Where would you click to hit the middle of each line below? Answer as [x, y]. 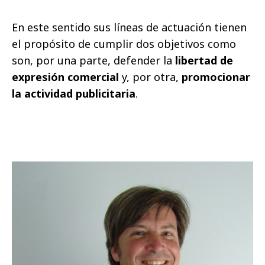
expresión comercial [65, 77]
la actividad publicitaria [74, 93]
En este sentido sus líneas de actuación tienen [129, 27]
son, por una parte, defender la [93, 60]
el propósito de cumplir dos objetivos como [124, 44]
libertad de [204, 60]
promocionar [216, 77]
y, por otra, [150, 77]
